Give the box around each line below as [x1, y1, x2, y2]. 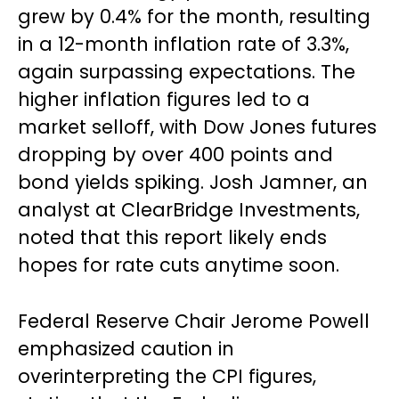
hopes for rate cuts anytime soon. [18, 251, 339, 278]
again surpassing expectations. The [18, 58, 355, 85]
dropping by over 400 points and [18, 141, 333, 167]
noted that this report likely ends [18, 224, 327, 250]
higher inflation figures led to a [18, 85, 310, 112]
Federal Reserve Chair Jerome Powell [18, 307, 370, 334]
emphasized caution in [18, 335, 234, 362]
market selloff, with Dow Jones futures [18, 113, 377, 140]
